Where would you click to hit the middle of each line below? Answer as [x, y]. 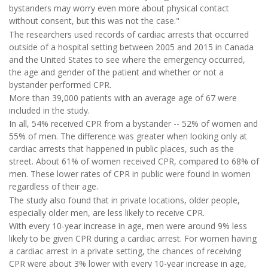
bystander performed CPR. [60, 84]
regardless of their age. [54, 187]
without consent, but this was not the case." [94, 21]
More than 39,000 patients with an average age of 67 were [123, 98]
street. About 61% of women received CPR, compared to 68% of [134, 162]
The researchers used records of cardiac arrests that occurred [129, 34]
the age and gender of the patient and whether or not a [116, 72]
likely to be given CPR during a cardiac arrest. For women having [133, 239]
